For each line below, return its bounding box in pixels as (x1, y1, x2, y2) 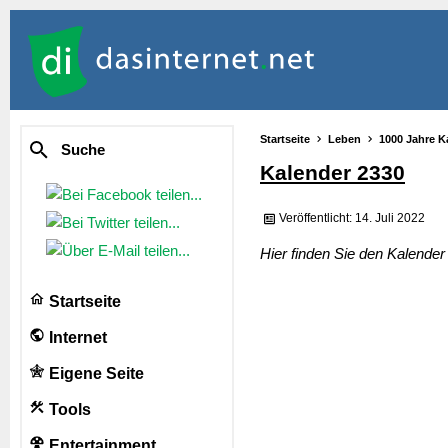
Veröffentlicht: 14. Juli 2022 (279, 211, 426, 226)
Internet (45, 329, 107, 346)
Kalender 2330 (260, 161, 405, 185)
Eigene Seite (45, 365, 144, 382)
